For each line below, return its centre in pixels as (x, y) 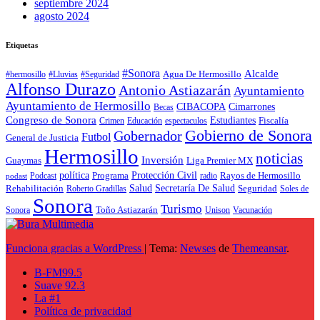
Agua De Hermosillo (202, 75)
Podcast (43, 176)
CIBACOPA (201, 107)
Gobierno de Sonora (249, 136)
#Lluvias (63, 75)
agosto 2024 (62, 16)
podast (16, 176)
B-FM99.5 (58, 273)
